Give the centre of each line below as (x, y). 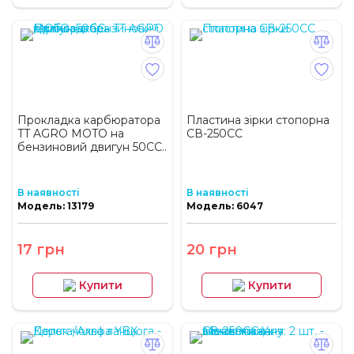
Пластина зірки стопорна (258, 121)
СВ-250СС (215, 134)
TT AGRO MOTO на (71, 134)
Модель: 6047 (225, 206)
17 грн (41, 250)
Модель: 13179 (56, 206)
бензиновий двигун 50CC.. (92, 147)
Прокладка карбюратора (89, 121)
